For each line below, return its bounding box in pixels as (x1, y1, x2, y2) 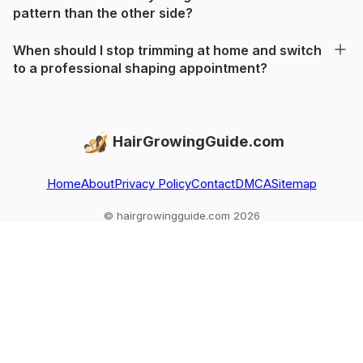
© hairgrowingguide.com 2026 (103, 208, 260, 222)
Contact (190, 176, 235, 191)
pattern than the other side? (13, 4, 193, 21)
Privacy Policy (113, 176, 191, 191)
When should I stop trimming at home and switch (13, 41, 322, 58)
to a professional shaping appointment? (13, 59, 267, 76)
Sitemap (271, 176, 317, 191)
